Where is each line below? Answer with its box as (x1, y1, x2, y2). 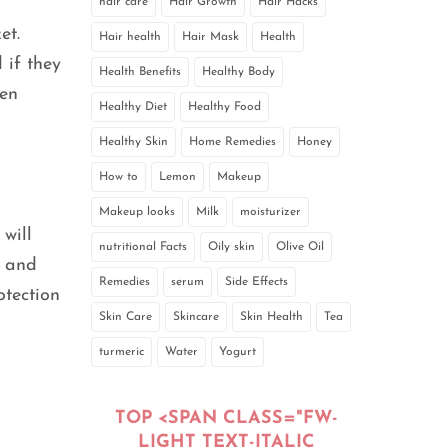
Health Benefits (99, 66, 181, 79)
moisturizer (240, 206, 301, 219)
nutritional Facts (99, 241, 187, 254)
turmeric (99, 346, 144, 359)
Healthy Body (202, 66, 275, 79)
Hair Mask (182, 31, 239, 44)
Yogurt (219, 346, 256, 359)
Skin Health (240, 311, 303, 324)
